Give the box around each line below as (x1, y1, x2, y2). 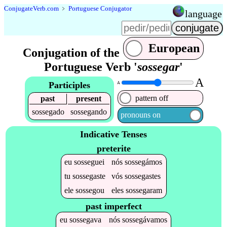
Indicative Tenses (80, 129, 147, 140)
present (75, 94, 101, 103)
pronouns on (120, 110, 161, 120)
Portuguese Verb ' (44, 60, 137, 73)
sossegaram (126, 185, 163, 195)
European (148, 42, 200, 55)
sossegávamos (122, 215, 167, 224)
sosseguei (74, 157, 105, 166)
